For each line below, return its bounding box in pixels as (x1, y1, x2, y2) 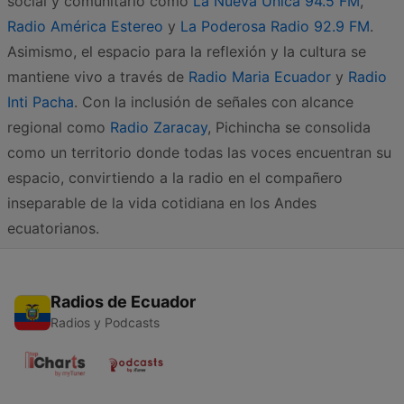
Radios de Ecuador (50, 291, 196, 311)
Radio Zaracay (110, 117, 207, 136)
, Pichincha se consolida (207, 117, 371, 136)
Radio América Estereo (7, 16, 163, 35)
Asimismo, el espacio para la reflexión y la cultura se (7, 41, 366, 60)
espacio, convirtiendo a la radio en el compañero (7, 168, 343, 187)
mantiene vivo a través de (7, 67, 188, 86)
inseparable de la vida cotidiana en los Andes (7, 193, 317, 212)
